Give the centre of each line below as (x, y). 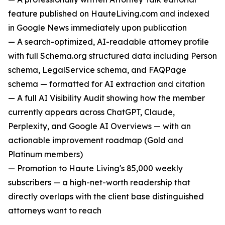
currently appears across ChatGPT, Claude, (91, 112)
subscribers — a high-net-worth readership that (99, 183)
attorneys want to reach (55, 211)
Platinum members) (45, 154)
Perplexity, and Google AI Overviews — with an (99, 126)
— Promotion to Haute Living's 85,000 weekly (95, 168)
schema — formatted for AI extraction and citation (106, 84)
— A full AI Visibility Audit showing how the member (106, 98)
